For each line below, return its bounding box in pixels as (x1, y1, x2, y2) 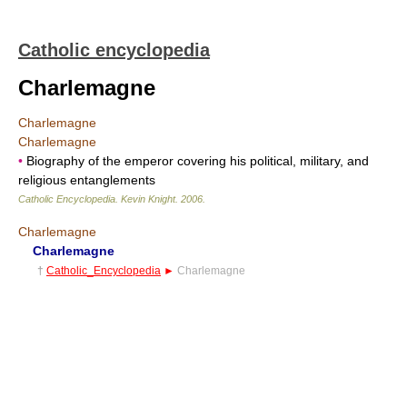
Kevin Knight (121, 194, 175, 204)
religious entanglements (18, 173, 155, 187)
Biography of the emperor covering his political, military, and (23, 154, 369, 168)
